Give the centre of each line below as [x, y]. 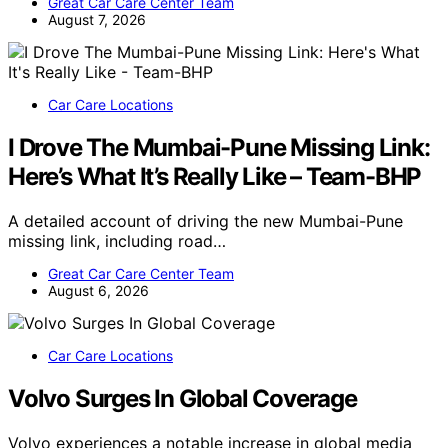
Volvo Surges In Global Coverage [182, 398]
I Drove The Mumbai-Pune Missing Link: [219, 148]
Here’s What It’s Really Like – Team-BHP [215, 177]
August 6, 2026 [98, 291]
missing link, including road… [117, 241]
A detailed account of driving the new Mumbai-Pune [205, 221]
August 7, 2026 [97, 20]
